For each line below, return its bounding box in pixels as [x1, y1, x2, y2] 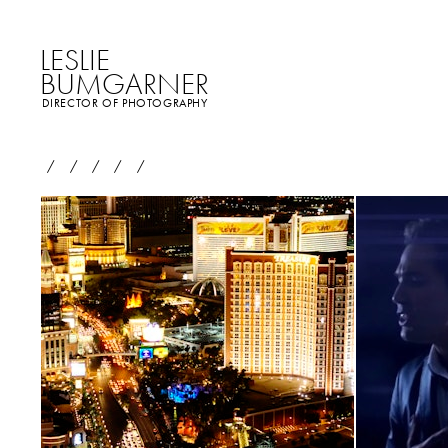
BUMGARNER [40, 64, 210, 103]
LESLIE [40, 40, 111, 79]
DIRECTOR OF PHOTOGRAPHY [41, 95, 208, 111]
